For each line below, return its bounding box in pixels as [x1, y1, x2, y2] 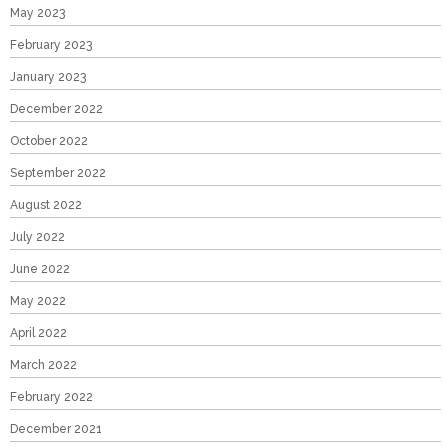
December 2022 [10, 102, 103, 116]
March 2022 [10, 358, 77, 372]
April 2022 [10, 326, 67, 340]
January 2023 [10, 70, 86, 84]
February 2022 [10, 390, 93, 404]
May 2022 [10, 294, 66, 308]
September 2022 [10, 166, 106, 180]
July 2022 [10, 230, 65, 244]
